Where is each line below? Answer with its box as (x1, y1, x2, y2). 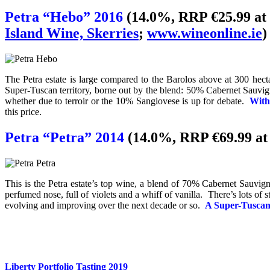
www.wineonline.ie (147, 25, 262, 42)
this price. (5, 106, 42, 117)
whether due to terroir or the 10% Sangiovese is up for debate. (5, 95, 250, 106)
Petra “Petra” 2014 (5, 129, 124, 145)
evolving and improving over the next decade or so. (5, 199, 205, 210)
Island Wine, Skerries (5, 25, 139, 42)
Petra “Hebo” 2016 (5, 9, 123, 25)
